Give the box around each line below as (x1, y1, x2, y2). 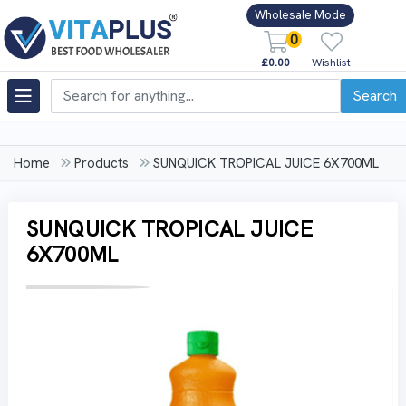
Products (74, 154, 129, 172)
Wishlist (312, 54, 351, 70)
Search (353, 85, 397, 105)
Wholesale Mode (255, 7, 346, 24)
